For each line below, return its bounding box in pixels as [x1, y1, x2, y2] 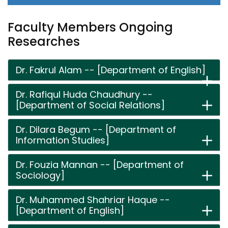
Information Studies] [16, 134, 109, 147]
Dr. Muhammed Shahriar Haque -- [16, 193, 170, 206]
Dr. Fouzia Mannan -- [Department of [16, 158, 184, 171]
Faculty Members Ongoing [8, 19, 173, 36]
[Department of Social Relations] [16, 99, 165, 111]
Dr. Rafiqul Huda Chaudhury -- [16, 88, 153, 101]
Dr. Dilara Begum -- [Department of [16, 123, 176, 136]
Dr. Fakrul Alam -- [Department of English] [16, 64, 206, 76]
